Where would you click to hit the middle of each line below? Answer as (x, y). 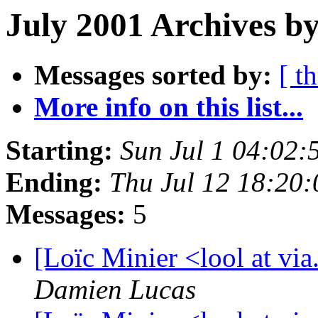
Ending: (54, 182)
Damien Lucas (115, 290)
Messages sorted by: (153, 75)
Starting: (59, 150)
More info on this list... (169, 107)
